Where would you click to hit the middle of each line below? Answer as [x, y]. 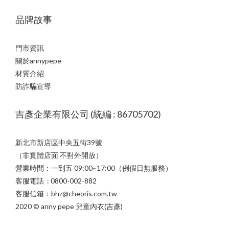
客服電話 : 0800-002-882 [57, 181]
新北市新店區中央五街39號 [59, 142]
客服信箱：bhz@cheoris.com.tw [67, 193]
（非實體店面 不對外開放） [59, 155]
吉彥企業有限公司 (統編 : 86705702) [88, 114]
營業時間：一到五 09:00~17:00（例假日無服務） [94, 168]
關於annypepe [38, 61]
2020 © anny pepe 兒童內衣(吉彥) [69, 206]
